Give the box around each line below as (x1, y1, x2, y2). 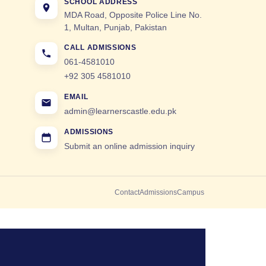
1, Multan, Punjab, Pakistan (64, 23, 167, 33)
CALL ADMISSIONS (64, 43, 137, 52)
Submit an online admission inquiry (64, 141, 195, 151)
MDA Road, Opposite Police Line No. (64, 10, 202, 20)
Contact (115, 188, 140, 197)
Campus (177, 188, 204, 197)
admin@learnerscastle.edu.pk (64, 106, 176, 116)
